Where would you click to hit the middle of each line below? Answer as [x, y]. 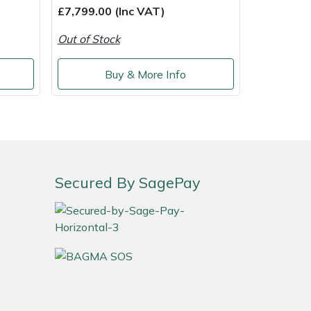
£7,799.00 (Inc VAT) [111, 11]
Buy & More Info [146, 74]
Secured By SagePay [127, 183]
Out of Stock [89, 39]
